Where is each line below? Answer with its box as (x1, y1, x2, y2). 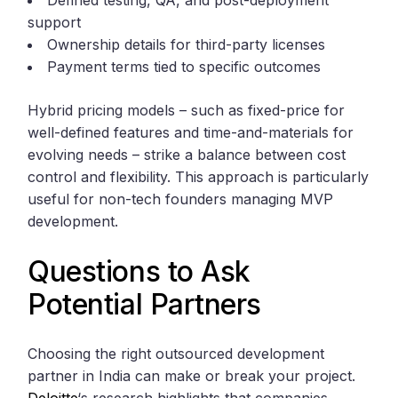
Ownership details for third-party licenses (47, 36, 326, 54)
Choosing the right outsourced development (28, 345, 325, 363)
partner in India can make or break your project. (28, 367, 356, 386)
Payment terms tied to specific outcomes (47, 58, 322, 76)
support (28, 13, 82, 32)
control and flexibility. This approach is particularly (28, 168, 370, 187)
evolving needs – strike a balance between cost (28, 146, 346, 164)
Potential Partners (28, 287, 261, 322)
